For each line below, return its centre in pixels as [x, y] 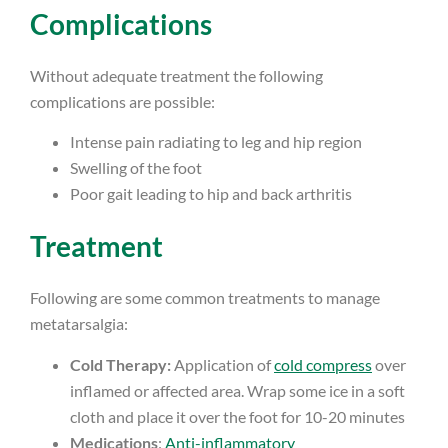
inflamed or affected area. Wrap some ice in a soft [237, 390]
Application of [222, 364]
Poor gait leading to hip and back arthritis [211, 194]
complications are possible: [122, 102]
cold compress [323, 364]
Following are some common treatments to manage [205, 298]
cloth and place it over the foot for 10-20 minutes [237, 416]
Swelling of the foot [136, 168]
